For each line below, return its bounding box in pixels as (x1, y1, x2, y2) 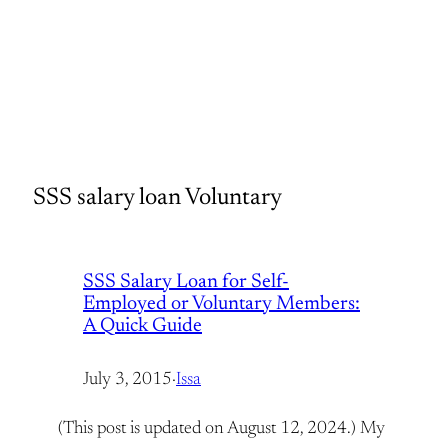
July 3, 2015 (83, 371, 172, 389)
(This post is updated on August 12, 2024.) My (58, 420, 385, 438)
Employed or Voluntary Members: (83, 294, 360, 314)
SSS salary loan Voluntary (33, 186, 282, 210)
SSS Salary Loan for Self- (83, 272, 289, 292)
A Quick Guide (83, 316, 202, 336)
